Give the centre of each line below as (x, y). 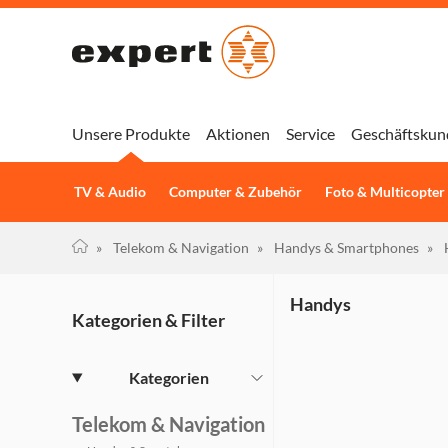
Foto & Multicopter (384, 192)
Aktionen (238, 133)
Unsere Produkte (131, 133)
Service (310, 133)
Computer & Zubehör (235, 192)
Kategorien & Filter (148, 320)
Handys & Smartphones (346, 247)
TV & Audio (109, 192)
